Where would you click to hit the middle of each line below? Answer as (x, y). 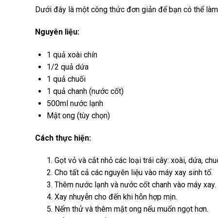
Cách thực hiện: (63, 138)
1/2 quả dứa (68, 67)
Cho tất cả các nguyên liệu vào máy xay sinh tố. (134, 173)
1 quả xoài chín (72, 54)
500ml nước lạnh (75, 103)
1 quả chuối (66, 79)
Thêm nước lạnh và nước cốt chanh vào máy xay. (135, 185)
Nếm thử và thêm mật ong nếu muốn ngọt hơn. (131, 209)
